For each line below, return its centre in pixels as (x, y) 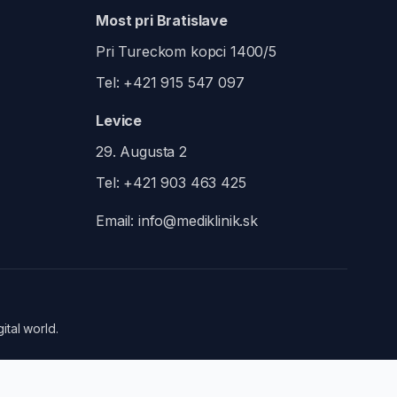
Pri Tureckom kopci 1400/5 (186, 51)
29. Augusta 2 (141, 152)
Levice (119, 121)
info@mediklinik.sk (198, 221)
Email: (117, 221)
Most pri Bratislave (162, 20)
